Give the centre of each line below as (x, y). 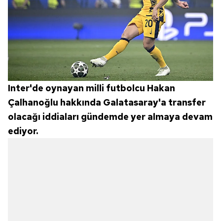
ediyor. (23, 131)
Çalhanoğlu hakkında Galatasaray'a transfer (107, 102)
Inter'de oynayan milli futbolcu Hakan (92, 88)
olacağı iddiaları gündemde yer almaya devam (110, 116)
